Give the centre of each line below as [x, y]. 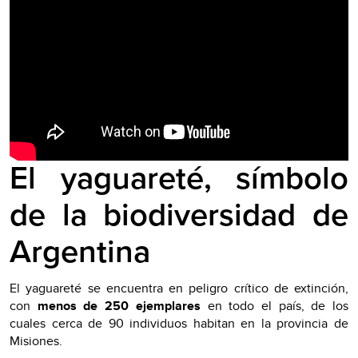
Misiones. [36, 341]
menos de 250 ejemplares [119, 306]
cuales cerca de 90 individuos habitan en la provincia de [179, 323]
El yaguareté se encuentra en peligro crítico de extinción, [179, 288]
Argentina [80, 252]
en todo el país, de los [274, 306]
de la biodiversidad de [179, 215]
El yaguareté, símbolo [179, 178]
